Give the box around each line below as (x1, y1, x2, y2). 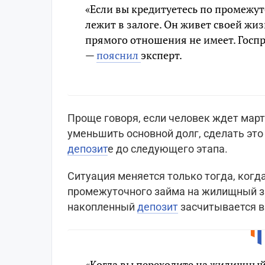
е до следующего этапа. (108, 143, 228, 156)
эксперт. (141, 48, 182, 63)
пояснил (96, 48, 141, 63)
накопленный (67, 201, 137, 214)
